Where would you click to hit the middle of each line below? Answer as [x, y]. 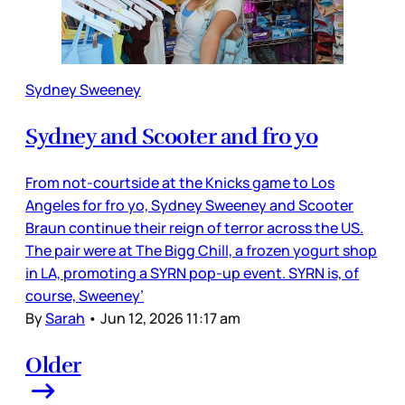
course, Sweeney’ [85, 295]
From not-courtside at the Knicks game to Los [180, 182]
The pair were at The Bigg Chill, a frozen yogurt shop [201, 250]
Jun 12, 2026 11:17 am [170, 318]
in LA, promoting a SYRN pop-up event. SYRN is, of [192, 273]
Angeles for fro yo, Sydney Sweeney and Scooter [189, 205]
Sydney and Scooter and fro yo [172, 136]
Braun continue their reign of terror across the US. [194, 227]
